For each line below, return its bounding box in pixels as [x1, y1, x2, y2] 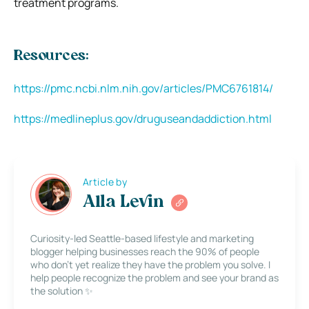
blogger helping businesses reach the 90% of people [30, 244, 259, 258]
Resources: [14, 49, 89, 63]
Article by [83, 175, 128, 189]
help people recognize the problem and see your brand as [30, 270, 279, 284]
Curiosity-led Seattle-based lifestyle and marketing [30, 231, 254, 245]
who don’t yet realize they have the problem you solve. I [30, 257, 270, 271]
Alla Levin [83, 195, 164, 212]
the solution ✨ [30, 283, 93, 297]
